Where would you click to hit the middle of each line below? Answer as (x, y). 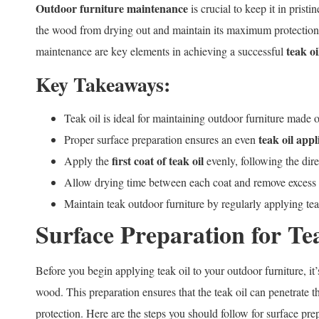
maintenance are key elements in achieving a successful (161, 51)
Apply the (88, 161)
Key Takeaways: (103, 85)
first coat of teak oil (158, 161)
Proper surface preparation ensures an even (161, 140)
